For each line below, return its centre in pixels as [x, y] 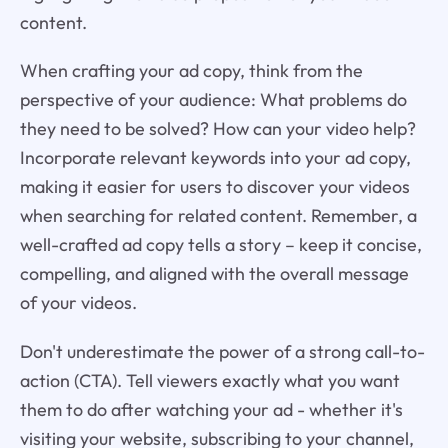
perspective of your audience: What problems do [213, 100]
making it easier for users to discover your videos [214, 187]
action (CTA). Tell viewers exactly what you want [209, 381]
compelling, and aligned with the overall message [214, 274]
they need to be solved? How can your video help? [217, 129]
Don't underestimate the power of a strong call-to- [222, 352]
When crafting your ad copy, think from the [191, 71]
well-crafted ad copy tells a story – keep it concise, [220, 245]
